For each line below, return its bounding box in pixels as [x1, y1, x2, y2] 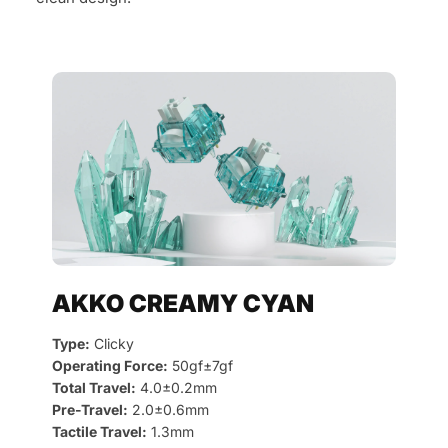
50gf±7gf [168, 356, 233, 374]
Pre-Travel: [52, 400, 128, 418]
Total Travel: [52, 378, 136, 396]
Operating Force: [52, 356, 168, 374]
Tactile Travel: [52, 422, 147, 440]
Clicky [90, 334, 134, 352]
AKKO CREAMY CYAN [52, 288, 314, 318]
